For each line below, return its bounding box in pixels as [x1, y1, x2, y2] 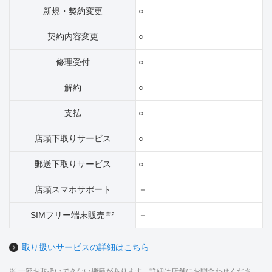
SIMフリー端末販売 [30, 210, 105, 220]
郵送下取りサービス [34, 159, 111, 169]
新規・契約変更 [42, 6, 103, 16]
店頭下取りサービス [34, 134, 111, 143]
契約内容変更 [47, 32, 98, 41]
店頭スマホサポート [34, 185, 111, 194]
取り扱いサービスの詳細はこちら [21, 242, 149, 252]
